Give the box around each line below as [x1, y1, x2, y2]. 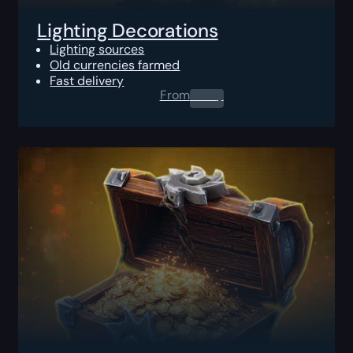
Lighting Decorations [37, 17, 218, 43]
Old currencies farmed [50, 56, 180, 73]
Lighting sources [50, 40, 145, 58]
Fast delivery [50, 72, 124, 89]
